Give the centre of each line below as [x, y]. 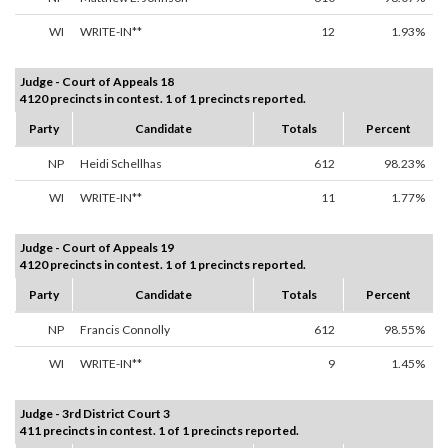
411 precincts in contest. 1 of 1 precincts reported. [159, 431]
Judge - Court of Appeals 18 [97, 82]
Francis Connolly [125, 330]
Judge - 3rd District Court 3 [95, 414]
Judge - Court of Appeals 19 [97, 248]
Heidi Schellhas [121, 164]
